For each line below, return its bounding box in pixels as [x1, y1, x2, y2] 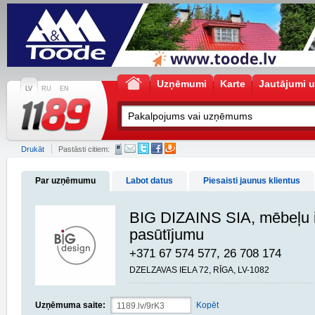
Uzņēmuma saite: [35, 300, 105, 310]
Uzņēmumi [157, 78, 207, 89]
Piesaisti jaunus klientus [203, 176, 300, 186]
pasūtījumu [129, 226, 204, 243]
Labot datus [126, 176, 173, 186]
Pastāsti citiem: [58, 145, 110, 153]
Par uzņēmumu [35, 176, 96, 186]
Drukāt [21, 145, 44, 153]
